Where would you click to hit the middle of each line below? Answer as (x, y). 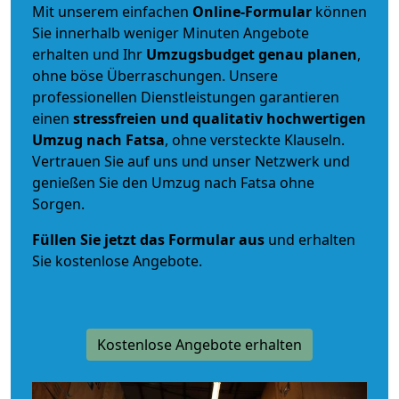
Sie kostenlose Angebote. (117, 261)
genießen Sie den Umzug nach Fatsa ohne (173, 182)
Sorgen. (58, 204)
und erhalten (310, 239)
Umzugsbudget (200, 54)
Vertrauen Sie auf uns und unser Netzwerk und (191, 161)
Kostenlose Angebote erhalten (199, 344)
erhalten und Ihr (89, 54)
